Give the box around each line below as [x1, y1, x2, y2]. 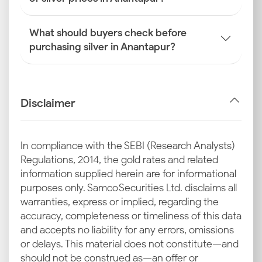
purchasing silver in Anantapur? [29, 40, 175, 53]
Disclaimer [20, 95, 75, 110]
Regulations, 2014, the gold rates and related [20, 153, 218, 166]
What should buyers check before [29, 26, 187, 39]
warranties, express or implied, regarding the [20, 195, 219, 208]
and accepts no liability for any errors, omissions [20, 223, 234, 236]
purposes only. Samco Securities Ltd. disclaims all [20, 181, 237, 194]
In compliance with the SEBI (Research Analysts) [20, 139, 235, 152]
